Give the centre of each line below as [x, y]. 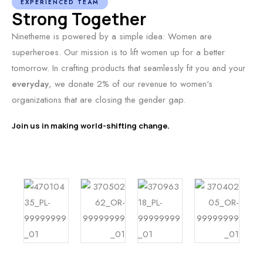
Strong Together [79, 19]
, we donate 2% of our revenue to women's [131, 84]
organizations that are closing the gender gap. [99, 100]
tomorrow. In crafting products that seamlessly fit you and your [129, 68]
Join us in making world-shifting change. [91, 126]
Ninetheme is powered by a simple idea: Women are [112, 37]
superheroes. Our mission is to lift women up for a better [118, 53]
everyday [30, 84]
